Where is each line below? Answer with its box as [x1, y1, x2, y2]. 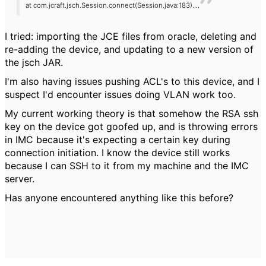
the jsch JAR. [5, 56, 63, 69]
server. [5, 173, 34, 185]
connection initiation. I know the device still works [5, 147, 230, 159]
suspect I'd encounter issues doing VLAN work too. [5, 88, 236, 101]
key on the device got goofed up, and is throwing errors [5, 121, 258, 133]
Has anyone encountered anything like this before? [5, 192, 233, 204]
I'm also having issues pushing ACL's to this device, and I [5, 75, 259, 88]
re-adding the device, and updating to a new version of [5, 43, 254, 56]
